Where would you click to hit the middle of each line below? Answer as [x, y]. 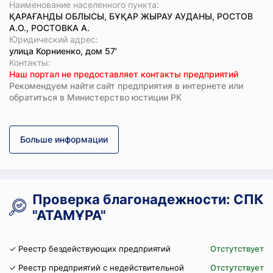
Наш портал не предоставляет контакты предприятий [124, 74]
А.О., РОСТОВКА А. [49, 28]
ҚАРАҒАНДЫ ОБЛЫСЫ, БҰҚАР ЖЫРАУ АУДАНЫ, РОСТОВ [131, 16]
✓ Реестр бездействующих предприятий [90, 249]
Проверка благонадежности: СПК [148, 199]
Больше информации [64, 139]
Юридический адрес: [54, 39]
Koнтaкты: [30, 62]
